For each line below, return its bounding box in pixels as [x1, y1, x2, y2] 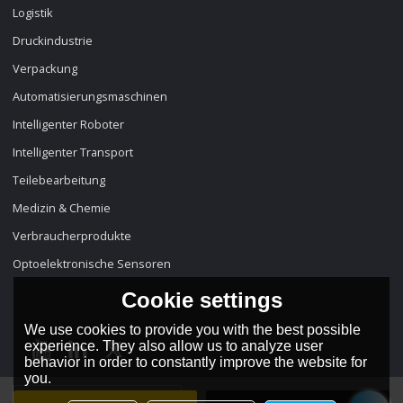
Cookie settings [121, 287, 282, 312]
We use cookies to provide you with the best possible [24, 321, 362, 337]
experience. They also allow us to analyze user [24, 337, 324, 354]
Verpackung [13, 59, 78, 76]
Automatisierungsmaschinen [13, 87, 168, 104]
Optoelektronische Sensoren [13, 255, 172, 272]
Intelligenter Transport [13, 143, 134, 160]
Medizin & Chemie [13, 199, 112, 216]
